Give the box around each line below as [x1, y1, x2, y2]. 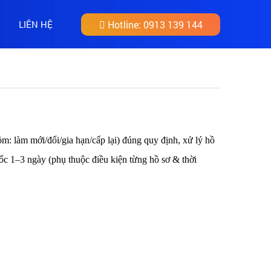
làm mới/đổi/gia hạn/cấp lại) [14, 135, 120, 145]
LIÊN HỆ [19, 18, 53, 30]
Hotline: [107, 18, 141, 31]
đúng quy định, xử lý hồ [120, 135, 215, 145]
